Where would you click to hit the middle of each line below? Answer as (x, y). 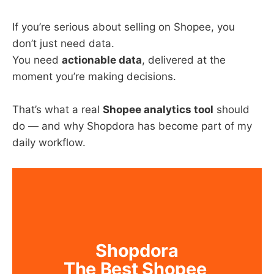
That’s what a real (57, 110)
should (231, 110)
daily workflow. (49, 143)
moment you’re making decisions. (94, 77)
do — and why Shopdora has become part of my (132, 126)
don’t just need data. (63, 44)
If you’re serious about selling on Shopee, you (124, 27)
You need (37, 60)
